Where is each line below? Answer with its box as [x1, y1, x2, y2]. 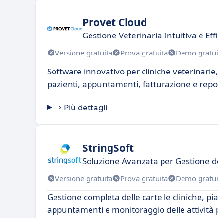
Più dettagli [64, 102, 108, 113]
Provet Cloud [82, 15, 147, 29]
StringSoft [82, 141, 134, 155]
